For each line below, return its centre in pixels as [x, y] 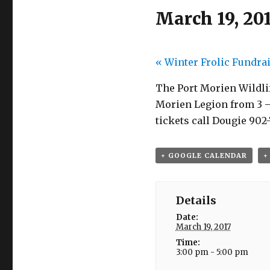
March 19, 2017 [203, 227]
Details [196, 200]
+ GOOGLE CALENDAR [204, 155]
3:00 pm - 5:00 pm [212, 252]
